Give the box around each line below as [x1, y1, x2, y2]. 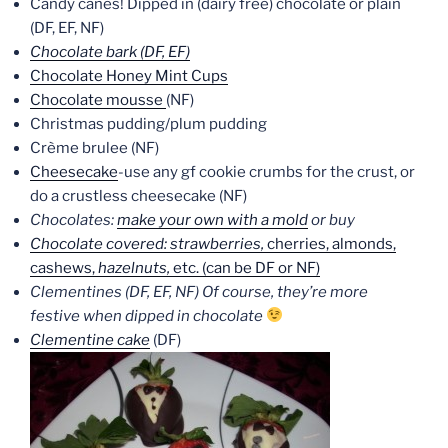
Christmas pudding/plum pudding [30, 114, 267, 133]
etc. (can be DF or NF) [170, 258, 320, 277]
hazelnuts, [98, 258, 170, 277]
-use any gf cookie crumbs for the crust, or [118, 162, 415, 181]
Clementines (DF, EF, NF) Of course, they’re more [30, 282, 368, 301]
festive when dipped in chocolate [30, 306, 266, 325]
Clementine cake [30, 330, 150, 349]
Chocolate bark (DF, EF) [30, 42, 190, 61]
